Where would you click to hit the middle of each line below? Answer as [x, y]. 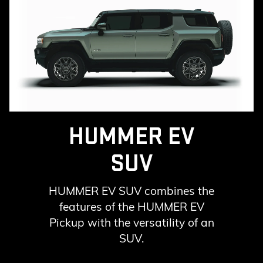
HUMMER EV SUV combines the [131, 190]
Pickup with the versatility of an [131, 222]
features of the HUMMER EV [131, 206]
